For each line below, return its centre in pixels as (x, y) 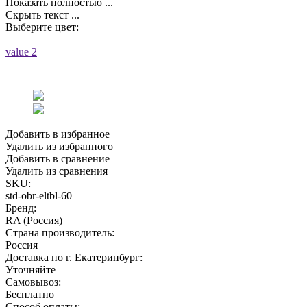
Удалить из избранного (59, 147)
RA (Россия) (34, 221)
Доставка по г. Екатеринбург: (74, 258)
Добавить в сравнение (58, 159)
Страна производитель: (60, 233)
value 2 (21, 52)
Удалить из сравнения (57, 171)
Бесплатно (30, 295)
